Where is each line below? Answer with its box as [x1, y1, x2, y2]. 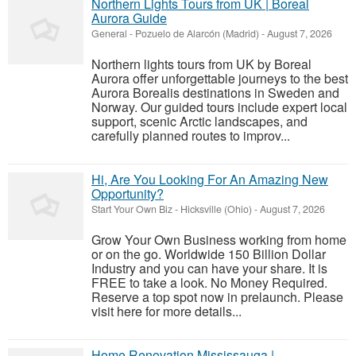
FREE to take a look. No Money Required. [91, 273, 327, 292]
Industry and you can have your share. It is [91, 259, 327, 278]
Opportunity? [91, 184, 164, 203]
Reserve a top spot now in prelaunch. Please [91, 288, 343, 307]
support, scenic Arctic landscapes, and [91, 112, 308, 131]
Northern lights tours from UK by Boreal [91, 55, 311, 74]
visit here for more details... [91, 302, 242, 321]
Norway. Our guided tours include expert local [91, 98, 347, 117]
